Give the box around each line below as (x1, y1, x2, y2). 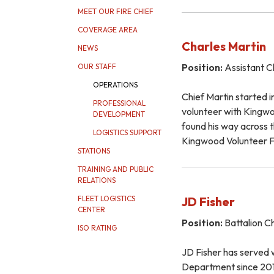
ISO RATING (78, 223, 117, 232)
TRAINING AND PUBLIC (78, 165, 154, 174)
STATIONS (78, 146, 110, 155)
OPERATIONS (93, 80, 138, 89)
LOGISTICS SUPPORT (93, 128, 161, 137)
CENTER (78, 205, 105, 214)
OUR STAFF (78, 62, 116, 71)
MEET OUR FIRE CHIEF (78, 7, 154, 16)
